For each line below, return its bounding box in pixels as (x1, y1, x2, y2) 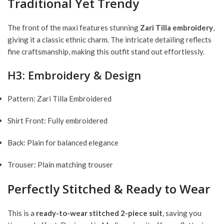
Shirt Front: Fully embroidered (7, 116, 107, 125)
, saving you (162, 208, 201, 218)
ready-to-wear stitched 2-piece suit (36, 208, 162, 218)
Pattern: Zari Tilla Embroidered (7, 94, 111, 103)
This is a (7, 208, 36, 218)
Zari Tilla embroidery (140, 23, 213, 32)
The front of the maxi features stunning (7, 23, 140, 32)
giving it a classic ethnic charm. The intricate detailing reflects (7, 35, 211, 44)
